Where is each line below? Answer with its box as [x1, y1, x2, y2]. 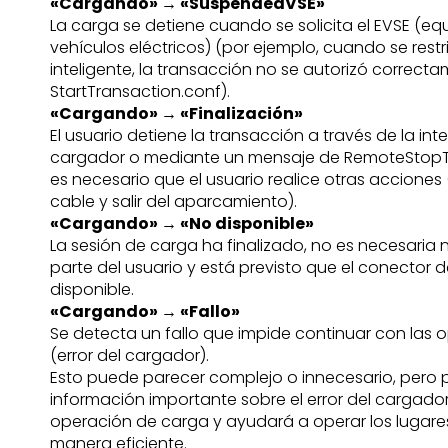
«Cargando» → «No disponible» [50, 212, 315, 235]
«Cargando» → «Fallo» [50, 300, 241, 323]
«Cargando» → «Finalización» [50, 102, 304, 125]
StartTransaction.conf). [50, 80, 231, 103]
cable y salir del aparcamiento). [50, 190, 298, 213]
